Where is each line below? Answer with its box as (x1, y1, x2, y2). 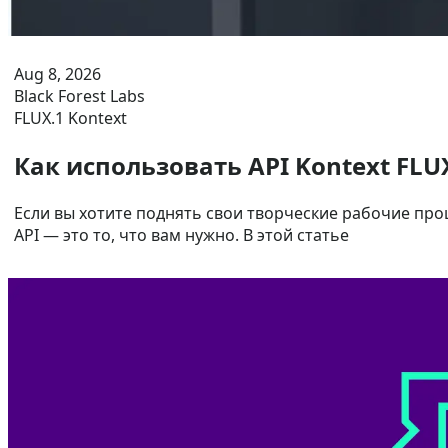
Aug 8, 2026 (14, 63, 101, 86)
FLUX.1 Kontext (14, 107, 127, 130)
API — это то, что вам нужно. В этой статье (14, 224, 349, 246)
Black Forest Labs (14, 85, 145, 108)
